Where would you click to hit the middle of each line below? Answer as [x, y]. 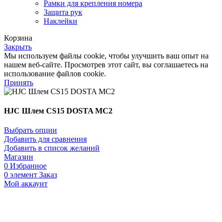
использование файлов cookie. [55, 73]
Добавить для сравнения [45, 139]
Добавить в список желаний [52, 148]
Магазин [19, 157]
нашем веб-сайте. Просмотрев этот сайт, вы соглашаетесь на [106, 64]
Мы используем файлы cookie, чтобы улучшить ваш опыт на [106, 55]
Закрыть [18, 47]
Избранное [28, 166]
